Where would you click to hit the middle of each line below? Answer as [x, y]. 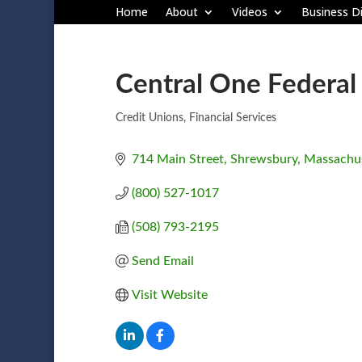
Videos [249, 12]
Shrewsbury [263, 159]
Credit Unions [149, 118]
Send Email [162, 261]
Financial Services [232, 118]
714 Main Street [177, 159]
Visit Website [169, 295]
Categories [153, 125]
